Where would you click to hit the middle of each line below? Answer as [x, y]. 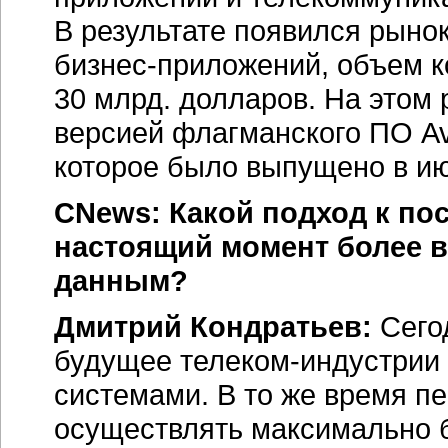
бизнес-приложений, [191, 64]
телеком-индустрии [310, 360]
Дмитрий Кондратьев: [213, 326]
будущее [117, 360]
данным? [121, 280]
